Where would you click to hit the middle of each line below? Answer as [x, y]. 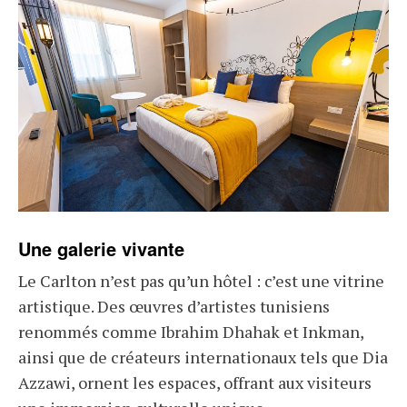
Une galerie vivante [101, 249]
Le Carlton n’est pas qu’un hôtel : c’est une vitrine [201, 281]
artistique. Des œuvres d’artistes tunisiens [174, 307]
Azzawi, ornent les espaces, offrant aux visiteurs [195, 383]
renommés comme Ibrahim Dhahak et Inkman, [191, 332]
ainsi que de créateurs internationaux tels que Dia [203, 357]
